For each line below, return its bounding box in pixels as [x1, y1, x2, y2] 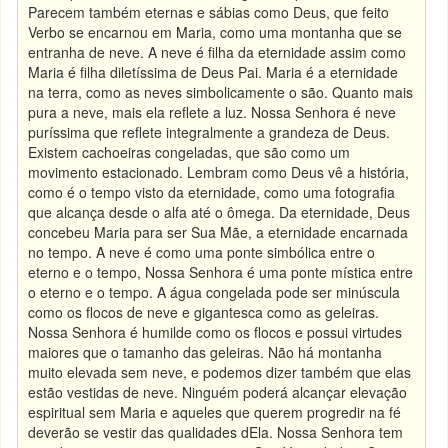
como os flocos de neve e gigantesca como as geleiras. [28, 302, 380, 322]
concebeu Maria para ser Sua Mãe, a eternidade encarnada [28, 222, 409, 242]
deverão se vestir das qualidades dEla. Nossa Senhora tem [28, 422, 404, 442]
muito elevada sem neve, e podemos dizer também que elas [28, 362, 412, 382]
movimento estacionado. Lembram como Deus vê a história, [28, 162, 410, 182]
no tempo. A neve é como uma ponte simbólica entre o [28, 242, 376, 262]
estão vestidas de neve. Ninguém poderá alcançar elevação [28, 382, 408, 402]
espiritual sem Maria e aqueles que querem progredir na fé [28, 402, 402, 422]
